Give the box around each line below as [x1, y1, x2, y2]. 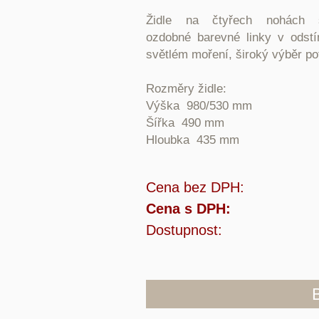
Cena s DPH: [146, 201, 231, 216]
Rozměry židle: [146, 82, 226, 95]
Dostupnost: [146, 222, 222, 238]
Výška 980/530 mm [146, 99, 252, 113]
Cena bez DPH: [146, 179, 244, 195]
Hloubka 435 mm [146, 133, 239, 147]
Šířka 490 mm [146, 116, 224, 130]
